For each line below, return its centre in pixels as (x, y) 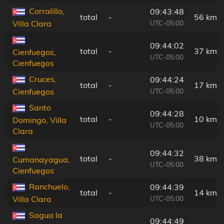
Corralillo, (47, 11)
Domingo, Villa (39, 120)
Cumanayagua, (41, 160)
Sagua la (46, 215)
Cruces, (43, 79)
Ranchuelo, (49, 186)
